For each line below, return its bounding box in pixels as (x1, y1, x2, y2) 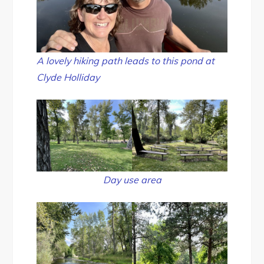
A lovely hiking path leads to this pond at (37, 55, 215, 67)
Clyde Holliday (37, 71, 100, 84)
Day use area (103, 173, 161, 186)
